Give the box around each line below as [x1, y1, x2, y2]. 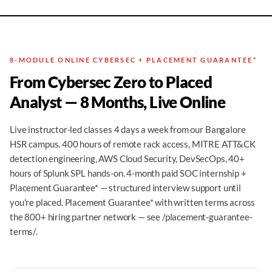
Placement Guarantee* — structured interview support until [10, 182, 241, 193]
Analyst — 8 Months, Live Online [10, 93, 226, 111]
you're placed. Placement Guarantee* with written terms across [10, 197, 256, 208]
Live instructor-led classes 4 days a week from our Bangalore [10, 124, 246, 135]
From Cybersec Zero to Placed [10, 73, 212, 91]
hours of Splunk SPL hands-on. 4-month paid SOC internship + [10, 168, 246, 178]
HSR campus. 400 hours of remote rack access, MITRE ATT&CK [10, 138, 256, 149]
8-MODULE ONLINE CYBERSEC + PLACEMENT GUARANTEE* [10, 56, 257, 64]
